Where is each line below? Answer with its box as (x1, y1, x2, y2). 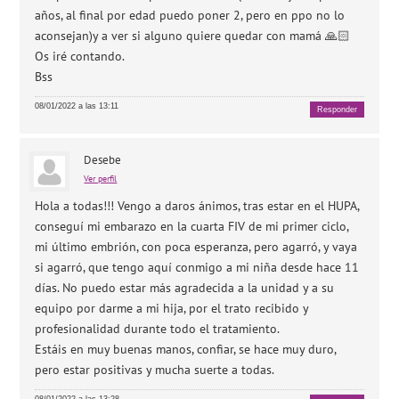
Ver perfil (84, 172, 118, 184)
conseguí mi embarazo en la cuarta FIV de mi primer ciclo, (35, 217, 349, 234)
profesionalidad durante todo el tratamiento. (35, 320, 281, 337)
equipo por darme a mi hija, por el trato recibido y (35, 299, 309, 316)
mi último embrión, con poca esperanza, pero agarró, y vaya (35, 238, 358, 255)
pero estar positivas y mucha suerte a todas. (35, 361, 275, 378)
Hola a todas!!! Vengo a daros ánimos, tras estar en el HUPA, (35, 197, 360, 214)
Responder (316, 105, 357, 115)
